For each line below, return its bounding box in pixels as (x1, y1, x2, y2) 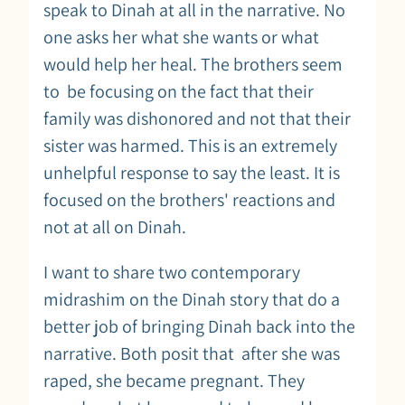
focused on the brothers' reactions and (43, 187, 335, 212)
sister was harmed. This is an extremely (43, 133, 337, 157)
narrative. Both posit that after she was (43, 341, 340, 365)
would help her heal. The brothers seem (43, 52, 343, 76)
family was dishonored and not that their (43, 106, 351, 130)
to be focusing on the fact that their (43, 79, 314, 103)
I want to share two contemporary (43, 259, 300, 284)
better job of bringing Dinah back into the (43, 314, 355, 338)
